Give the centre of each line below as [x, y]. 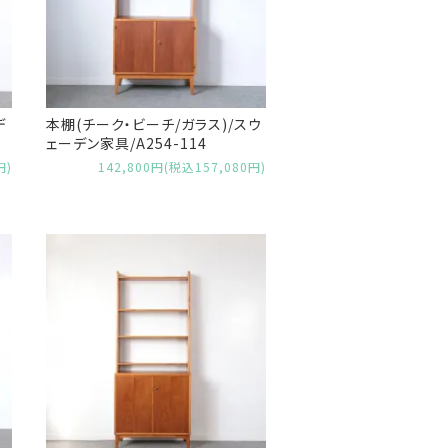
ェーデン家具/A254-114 [126, 142]
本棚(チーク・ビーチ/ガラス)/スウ [154, 123]
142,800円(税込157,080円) [182, 167]
